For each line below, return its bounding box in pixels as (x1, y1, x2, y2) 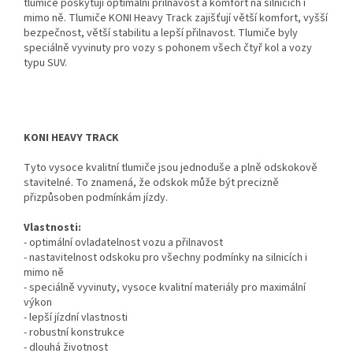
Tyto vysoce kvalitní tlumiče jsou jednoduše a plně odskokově (24, 160, 318, 176)
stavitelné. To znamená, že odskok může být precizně (24, 175, 279, 191)
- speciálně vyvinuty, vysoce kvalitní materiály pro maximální (24, 280, 306, 296)
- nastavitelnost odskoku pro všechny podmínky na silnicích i (24, 250, 307, 266)
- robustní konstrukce (24, 325, 124, 341)
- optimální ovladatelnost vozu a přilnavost (24, 235, 223, 251)
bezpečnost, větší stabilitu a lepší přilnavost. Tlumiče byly (24, 25, 298, 42)
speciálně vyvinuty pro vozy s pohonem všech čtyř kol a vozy (24, 40, 312, 57)
